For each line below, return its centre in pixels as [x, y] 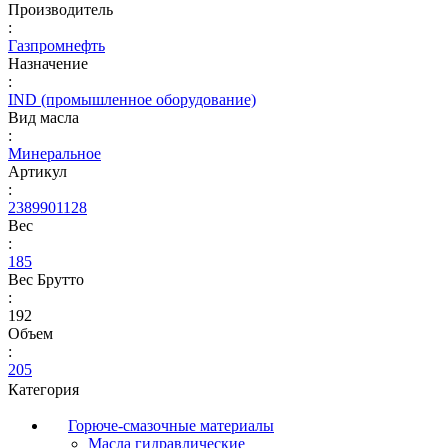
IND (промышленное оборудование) [132, 99]
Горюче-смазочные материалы [171, 425]
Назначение [48, 63]
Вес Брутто [46, 279]
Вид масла [43, 117]
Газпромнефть [56, 45]
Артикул [37, 171]
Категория [45, 389]
